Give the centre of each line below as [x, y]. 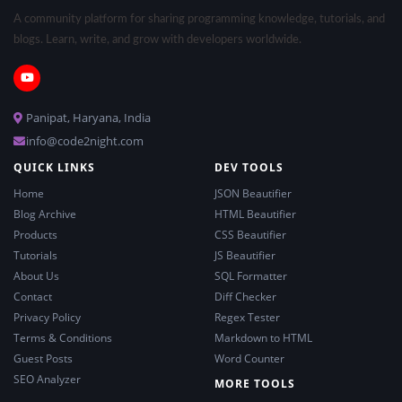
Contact [33, 296]
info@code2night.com [85, 140]
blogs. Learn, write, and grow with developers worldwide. [157, 39]
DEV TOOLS [249, 167]
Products [35, 234]
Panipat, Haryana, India [88, 117]
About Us [36, 275]
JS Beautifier [245, 255]
